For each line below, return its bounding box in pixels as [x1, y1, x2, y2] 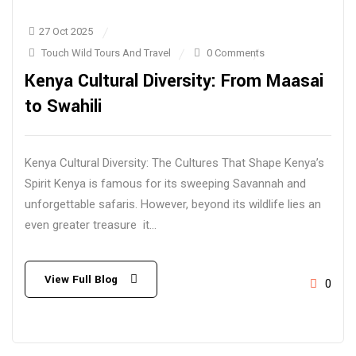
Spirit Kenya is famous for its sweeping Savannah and [25, 176, 306, 191]
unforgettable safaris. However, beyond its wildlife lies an [25, 197, 321, 211]
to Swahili [25, 94, 102, 119]
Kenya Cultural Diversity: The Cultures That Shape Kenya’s [25, 156, 324, 170]
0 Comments [207, 47, 265, 59]
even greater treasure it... [25, 218, 157, 232]
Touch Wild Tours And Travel [41, 47, 172, 59]
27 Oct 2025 [39, 25, 94, 37]
